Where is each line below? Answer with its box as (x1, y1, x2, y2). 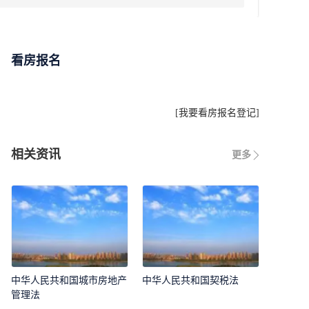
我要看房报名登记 (179, 107, 256, 118)
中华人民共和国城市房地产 (11, 275, 127, 286)
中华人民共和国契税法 (142, 275, 239, 286)
